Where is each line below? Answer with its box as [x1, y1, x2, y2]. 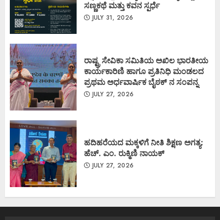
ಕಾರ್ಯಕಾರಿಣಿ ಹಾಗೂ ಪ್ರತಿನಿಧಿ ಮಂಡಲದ [84, 65, 204, 77]
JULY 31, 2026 [90, 13, 134, 22]
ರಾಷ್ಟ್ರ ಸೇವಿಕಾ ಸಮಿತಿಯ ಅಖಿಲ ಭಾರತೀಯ [84, 55, 208, 66]
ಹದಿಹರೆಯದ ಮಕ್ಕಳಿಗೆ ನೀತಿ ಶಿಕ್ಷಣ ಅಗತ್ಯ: [84, 137, 205, 148]
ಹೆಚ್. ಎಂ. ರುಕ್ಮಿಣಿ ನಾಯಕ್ [84, 147, 165, 159]
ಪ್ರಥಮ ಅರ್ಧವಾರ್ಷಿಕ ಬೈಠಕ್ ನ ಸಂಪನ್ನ [84, 76, 198, 87]
